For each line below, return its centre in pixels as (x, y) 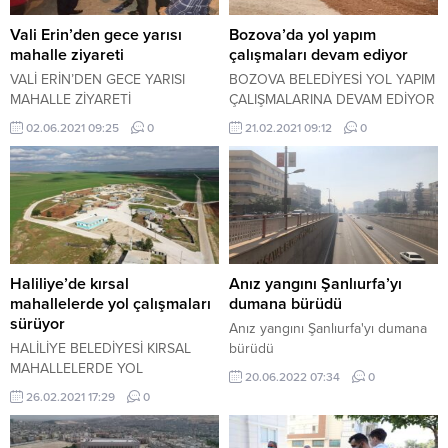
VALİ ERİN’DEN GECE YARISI (97, 80)
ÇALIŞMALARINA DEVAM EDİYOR (332, 100)
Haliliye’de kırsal (69, 283)
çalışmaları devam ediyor (318, 55)
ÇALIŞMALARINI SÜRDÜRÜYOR (107, 388)
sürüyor (37, 323)
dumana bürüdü (285, 303)
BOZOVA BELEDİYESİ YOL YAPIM (332, 80)
